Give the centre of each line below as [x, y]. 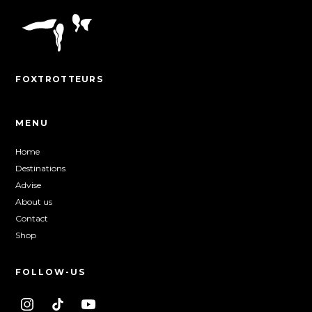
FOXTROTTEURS [60, 79]
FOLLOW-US [51, 272]
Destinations [41, 169]
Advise [29, 185]
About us [34, 202]
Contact [32, 219]
